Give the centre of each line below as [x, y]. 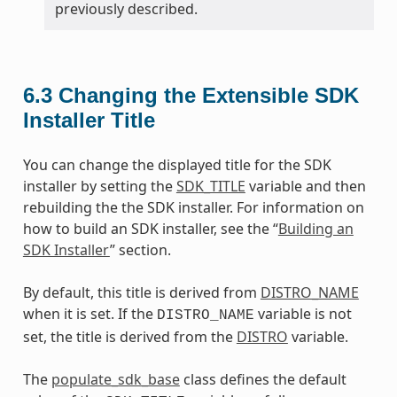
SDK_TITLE [210, 186]
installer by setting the [99, 186]
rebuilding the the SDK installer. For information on [193, 207]
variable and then [305, 186]
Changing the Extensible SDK [208, 95]
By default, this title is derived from [141, 292]
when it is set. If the [90, 313]
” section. [140, 249]
